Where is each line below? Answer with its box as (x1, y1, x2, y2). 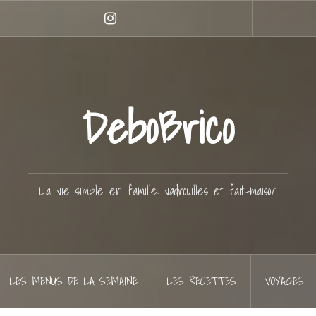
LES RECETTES (166, 272, 236, 290)
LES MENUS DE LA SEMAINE (9, 272, 138, 290)
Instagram (109, 23, 155, 35)
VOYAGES (265, 272, 304, 290)
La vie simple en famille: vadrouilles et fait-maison (39, 181, 277, 201)
